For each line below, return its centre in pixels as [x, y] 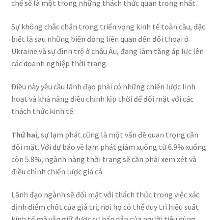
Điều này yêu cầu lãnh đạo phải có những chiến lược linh [103, 87]
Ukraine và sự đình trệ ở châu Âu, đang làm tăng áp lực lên [107, 51]
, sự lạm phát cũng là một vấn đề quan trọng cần [118, 134]
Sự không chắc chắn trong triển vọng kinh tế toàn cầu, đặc [108, 26]
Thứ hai [24, 134]
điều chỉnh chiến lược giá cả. [57, 171]
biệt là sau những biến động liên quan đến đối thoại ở [100, 39]
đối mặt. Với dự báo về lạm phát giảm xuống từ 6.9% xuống [109, 147]
